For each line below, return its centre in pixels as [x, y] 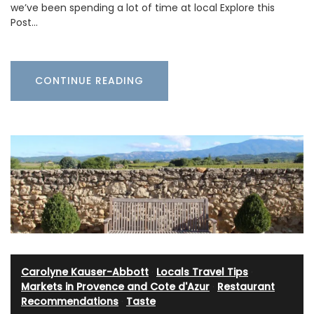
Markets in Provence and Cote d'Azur [115, 286]
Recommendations [70, 301]
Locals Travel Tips [202, 272]
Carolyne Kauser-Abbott [85, 272]
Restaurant [246, 286]
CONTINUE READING [89, 80]
